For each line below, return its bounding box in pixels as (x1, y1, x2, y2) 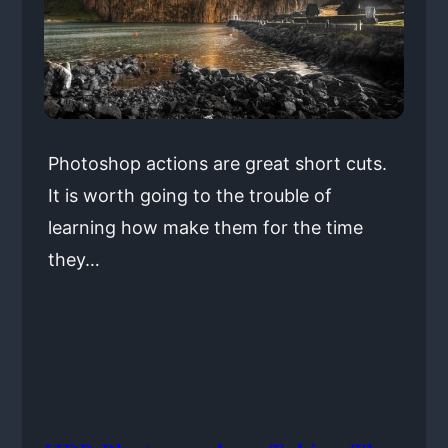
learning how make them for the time (47, 216, 363, 238)
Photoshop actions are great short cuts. (47, 152, 387, 174)
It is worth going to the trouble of (47, 184, 332, 206)
